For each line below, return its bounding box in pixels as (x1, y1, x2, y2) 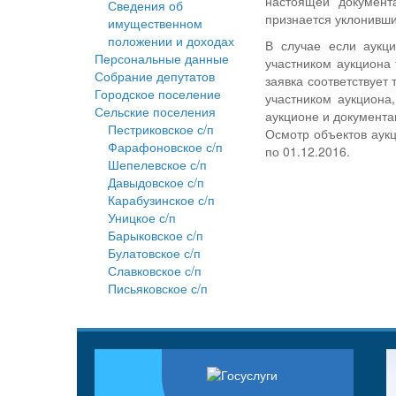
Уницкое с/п (108, 209, 176, 227)
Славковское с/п (108, 262, 202, 280)
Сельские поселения (95, 103, 216, 121)
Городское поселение (95, 85, 221, 103)
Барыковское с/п (108, 226, 203, 245)
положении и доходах (108, 32, 234, 50)
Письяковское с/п (108, 279, 208, 298)
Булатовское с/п (108, 244, 201, 263)
